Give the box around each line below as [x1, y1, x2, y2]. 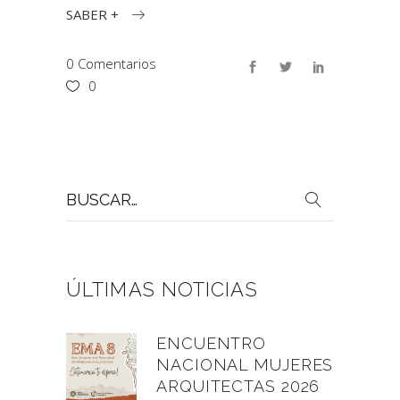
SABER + [66, 4, 119, 23]
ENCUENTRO [156, 333, 267, 353]
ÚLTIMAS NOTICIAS [66, 277, 258, 301]
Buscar [65, 179, 107, 197]
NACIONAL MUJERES [156, 354, 334, 374]
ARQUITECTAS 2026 [156, 376, 321, 396]
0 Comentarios [66, 54, 156, 72]
